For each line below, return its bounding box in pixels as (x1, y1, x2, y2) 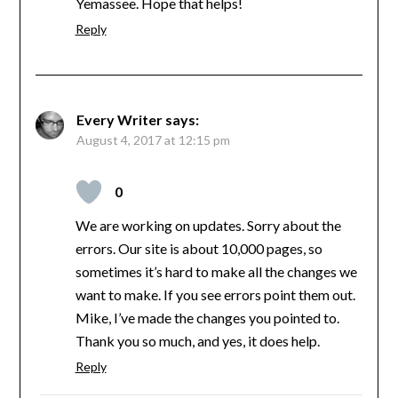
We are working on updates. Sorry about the (75, 216, 341, 234)
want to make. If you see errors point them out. (75, 285, 355, 303)
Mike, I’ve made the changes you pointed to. (75, 308, 339, 326)
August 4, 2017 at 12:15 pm (76, 131, 230, 147)
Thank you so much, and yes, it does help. (75, 331, 320, 349)
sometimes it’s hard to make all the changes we (75, 262, 357, 280)
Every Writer (76, 110, 163, 128)
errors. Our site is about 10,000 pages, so (75, 239, 322, 257)
